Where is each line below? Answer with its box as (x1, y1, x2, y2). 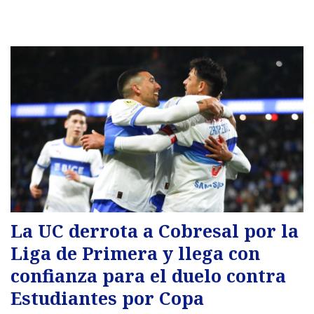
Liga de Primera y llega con (11, 240, 260, 265)
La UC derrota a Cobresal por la (11, 218, 299, 243)
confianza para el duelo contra (11, 263, 286, 287)
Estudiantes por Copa (11, 285, 204, 310)
